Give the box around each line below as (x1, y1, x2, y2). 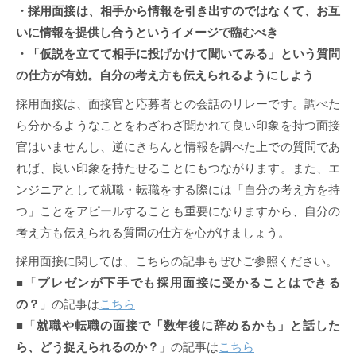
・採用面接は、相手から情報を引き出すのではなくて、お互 (16, 4, 340, 18)
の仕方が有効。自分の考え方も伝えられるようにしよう (16, 68, 314, 83)
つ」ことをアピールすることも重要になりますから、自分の (16, 204, 340, 219)
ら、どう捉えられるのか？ (16, 340, 159, 354)
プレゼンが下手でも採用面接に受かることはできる (37, 276, 340, 290)
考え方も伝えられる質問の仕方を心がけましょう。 (16, 226, 290, 240)
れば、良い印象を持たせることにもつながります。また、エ (16, 161, 340, 176)
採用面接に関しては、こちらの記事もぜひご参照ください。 (16, 254, 338, 269)
